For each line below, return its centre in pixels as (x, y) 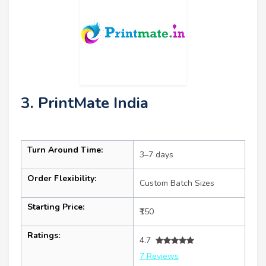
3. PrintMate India (85, 103)
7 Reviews (159, 256)
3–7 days (156, 155)
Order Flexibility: (62, 179)
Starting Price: (56, 207)
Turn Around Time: (65, 150)
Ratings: (44, 236)
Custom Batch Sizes (177, 183)
